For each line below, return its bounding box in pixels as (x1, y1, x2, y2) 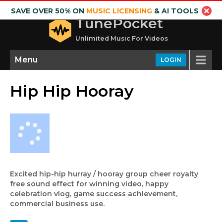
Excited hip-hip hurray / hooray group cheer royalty (10, 169, 198, 178)
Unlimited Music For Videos (75, 35, 168, 42)
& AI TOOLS (152, 6, 199, 15)
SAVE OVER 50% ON (10, 6, 86, 15)
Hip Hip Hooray (10, 81, 134, 101)
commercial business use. (10, 199, 105, 208)
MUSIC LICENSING (86, 6, 152, 15)
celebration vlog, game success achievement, (10, 189, 177, 198)
